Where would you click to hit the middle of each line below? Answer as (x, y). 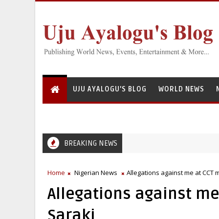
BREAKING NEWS (91, 143)
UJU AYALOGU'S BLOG (110, 89)
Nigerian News (96, 173)
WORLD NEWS (181, 89)
